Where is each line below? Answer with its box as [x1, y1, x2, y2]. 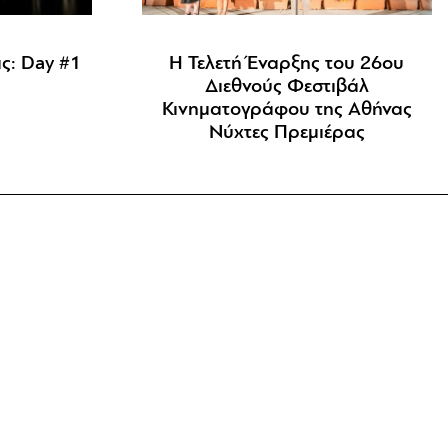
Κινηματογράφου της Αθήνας [161, 100, 412, 121]
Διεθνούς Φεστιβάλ [204, 77, 369, 98]
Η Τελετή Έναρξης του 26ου [169, 54, 405, 75]
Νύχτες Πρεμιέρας [208, 123, 365, 144]
